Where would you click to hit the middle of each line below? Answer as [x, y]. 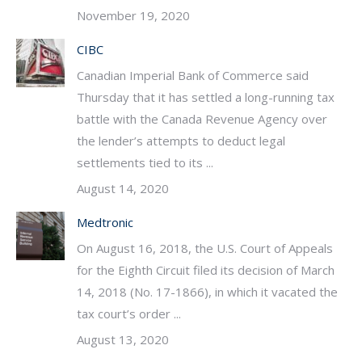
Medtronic [105, 222]
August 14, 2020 [123, 188]
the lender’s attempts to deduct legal [181, 141]
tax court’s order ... [129, 314]
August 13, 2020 [123, 339]
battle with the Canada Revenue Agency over [202, 119]
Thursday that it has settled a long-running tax [206, 97]
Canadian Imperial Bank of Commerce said [193, 75]
